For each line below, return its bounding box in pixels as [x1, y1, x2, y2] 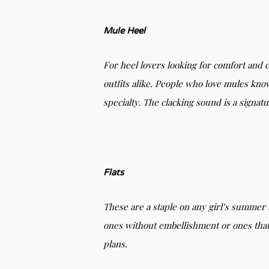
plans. [103, 237, 127, 250]
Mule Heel [103, 25, 145, 36]
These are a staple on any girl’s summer [103, 200, 268, 213]
